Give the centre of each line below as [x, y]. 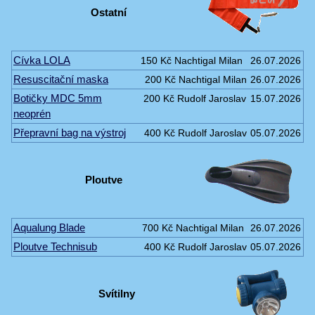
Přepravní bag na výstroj [70, 132]
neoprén [32, 113]
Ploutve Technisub [55, 246]
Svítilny [117, 293]
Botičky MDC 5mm [58, 98]
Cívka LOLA [42, 60]
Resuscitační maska [61, 79]
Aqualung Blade [49, 227]
